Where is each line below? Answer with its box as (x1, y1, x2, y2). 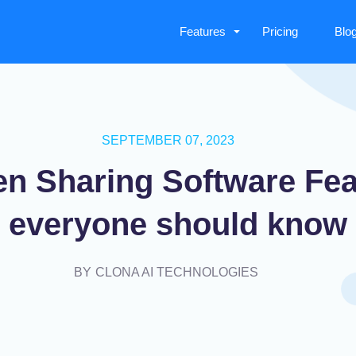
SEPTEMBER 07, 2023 (102, 133, 234, 147)
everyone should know (9, 206, 347, 242)
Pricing (262, 25, 298, 38)
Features (180, 25, 226, 38)
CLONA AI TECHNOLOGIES (95, 265, 258, 279)
